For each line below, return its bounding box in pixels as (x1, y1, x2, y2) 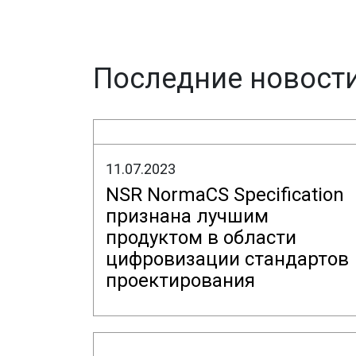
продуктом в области (106, 226, 296, 249)
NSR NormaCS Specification (106, 184, 344, 206)
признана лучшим (106, 205, 269, 227)
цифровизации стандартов (106, 248, 349, 270)
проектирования (106, 269, 255, 292)
